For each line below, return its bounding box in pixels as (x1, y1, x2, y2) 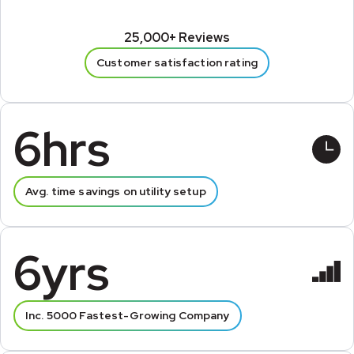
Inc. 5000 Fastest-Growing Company (25, 308, 230, 322)
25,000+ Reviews (124, 29, 230, 46)
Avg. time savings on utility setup (25, 184, 206, 198)
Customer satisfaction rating (96, 55, 258, 70)
